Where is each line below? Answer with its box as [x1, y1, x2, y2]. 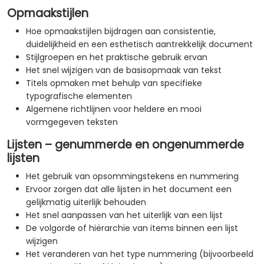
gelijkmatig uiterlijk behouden [26, 196, 146, 209]
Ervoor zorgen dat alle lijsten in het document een [26, 183, 232, 196]
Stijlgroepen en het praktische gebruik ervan [26, 51, 207, 64]
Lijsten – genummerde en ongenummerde [7, 137, 244, 153]
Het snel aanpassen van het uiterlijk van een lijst [26, 209, 223, 222]
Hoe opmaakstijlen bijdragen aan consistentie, [26, 25, 216, 38]
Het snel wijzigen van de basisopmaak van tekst [26, 64, 222, 77]
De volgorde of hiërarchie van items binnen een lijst [26, 222, 238, 235]
